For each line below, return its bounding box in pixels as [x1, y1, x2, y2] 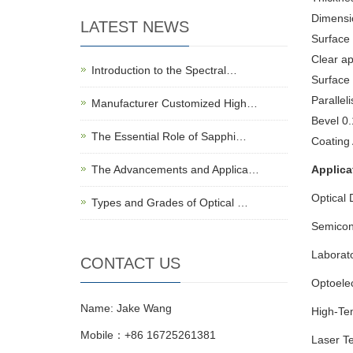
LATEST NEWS [80, 18, 189, 35]
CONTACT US [80, 255, 180, 272]
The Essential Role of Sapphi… [91, 130, 247, 143]
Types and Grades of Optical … [91, 196, 248, 209]
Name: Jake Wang [80, 302, 172, 314]
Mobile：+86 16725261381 [80, 329, 216, 341]
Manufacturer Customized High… [91, 97, 258, 110]
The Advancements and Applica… [91, 163, 259, 176]
